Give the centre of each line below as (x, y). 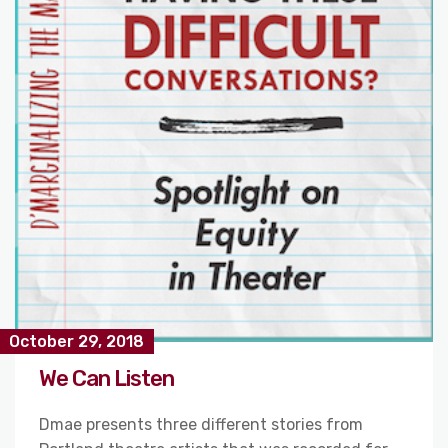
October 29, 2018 (76, 342)
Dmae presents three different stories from (201, 425)
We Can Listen (106, 379)
